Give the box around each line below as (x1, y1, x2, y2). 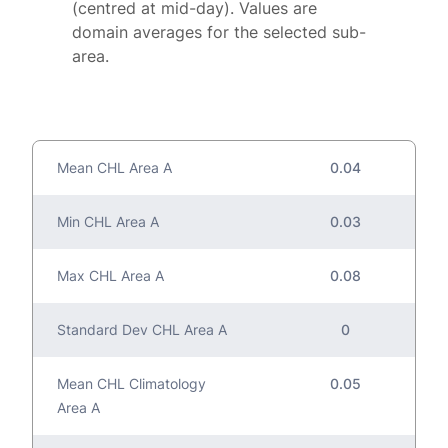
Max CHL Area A (57, 266, 164, 284)
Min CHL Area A (57, 212, 159, 230)
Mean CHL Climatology (57, 374, 206, 392)
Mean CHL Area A (57, 158, 172, 176)
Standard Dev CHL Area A (57, 320, 227, 338)
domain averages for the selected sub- (72, 21, 366, 42)
